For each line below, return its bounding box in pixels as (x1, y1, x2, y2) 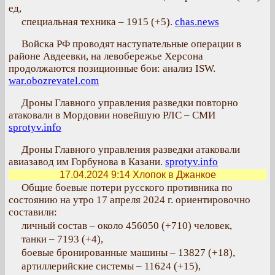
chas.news (175, 16, 219, 28)
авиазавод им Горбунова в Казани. (9, 156, 165, 168)
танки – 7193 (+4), (21, 233, 103, 245)
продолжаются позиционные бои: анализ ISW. (9, 63, 215, 74)
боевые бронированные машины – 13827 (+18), (21, 247, 235, 258)
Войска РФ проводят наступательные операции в (21, 38, 241, 50)
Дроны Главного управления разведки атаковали (21, 144, 240, 155)
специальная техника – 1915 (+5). (21, 16, 175, 28)
